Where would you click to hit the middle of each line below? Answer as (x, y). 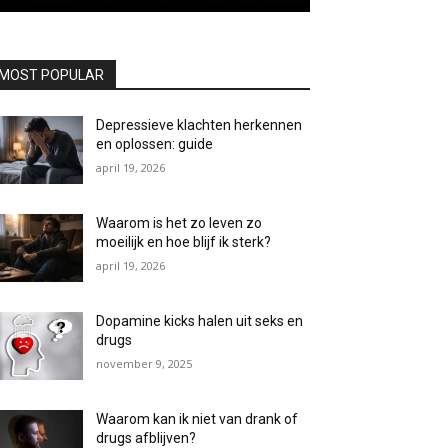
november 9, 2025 (144, 364)
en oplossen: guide (155, 143)
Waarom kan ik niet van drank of (197, 419)
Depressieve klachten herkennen (199, 124)
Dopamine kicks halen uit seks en (200, 321)
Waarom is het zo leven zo (179, 223)
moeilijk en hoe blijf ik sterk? (184, 242)
